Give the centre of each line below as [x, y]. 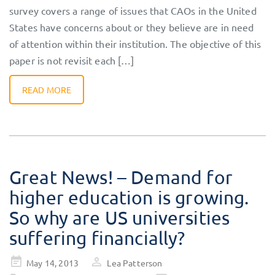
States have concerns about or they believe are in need [132, 27]
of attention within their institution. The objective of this [135, 44]
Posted [23, 262]
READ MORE [47, 90]
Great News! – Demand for [121, 177]
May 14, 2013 [53, 263]
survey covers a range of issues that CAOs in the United [133, 11]
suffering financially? [97, 238]
